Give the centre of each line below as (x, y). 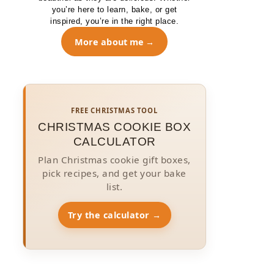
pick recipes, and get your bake (114, 173)
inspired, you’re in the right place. (114, 21)
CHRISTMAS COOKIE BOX (114, 127)
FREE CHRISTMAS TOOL (114, 111)
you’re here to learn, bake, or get (114, 9)
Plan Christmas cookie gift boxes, (114, 160)
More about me (109, 42)
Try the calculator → (114, 215)
